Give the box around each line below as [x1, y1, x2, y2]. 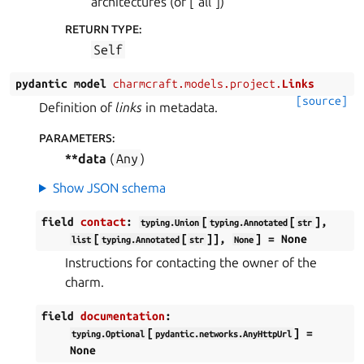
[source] [296, 94, 348, 107]
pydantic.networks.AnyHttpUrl [154, 328, 292, 339]
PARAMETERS [39, 132, 112, 145]
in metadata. [142, 100, 218, 115]
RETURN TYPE [65, 23, 139, 36]
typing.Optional [71, 328, 145, 339]
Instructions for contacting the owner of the [65, 255, 317, 270]
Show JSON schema [52, 180, 166, 195]
